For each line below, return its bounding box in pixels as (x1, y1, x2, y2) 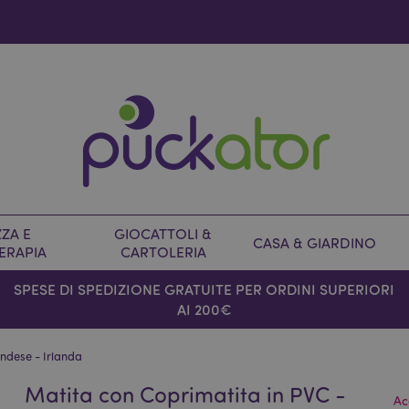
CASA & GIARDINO (253, 234, 376, 252)
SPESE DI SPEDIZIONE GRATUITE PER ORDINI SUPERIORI (14, 279, 395, 299)
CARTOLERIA (120, 243, 206, 261)
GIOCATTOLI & (114, 225, 212, 243)
